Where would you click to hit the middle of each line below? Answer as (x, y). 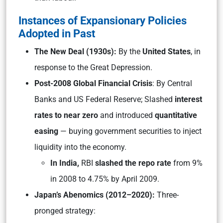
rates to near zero (66, 115)
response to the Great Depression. (93, 67)
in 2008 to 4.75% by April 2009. (105, 179)
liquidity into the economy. (80, 147)
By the (129, 52)
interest (187, 99)
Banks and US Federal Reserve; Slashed (104, 99)
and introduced (126, 115)
